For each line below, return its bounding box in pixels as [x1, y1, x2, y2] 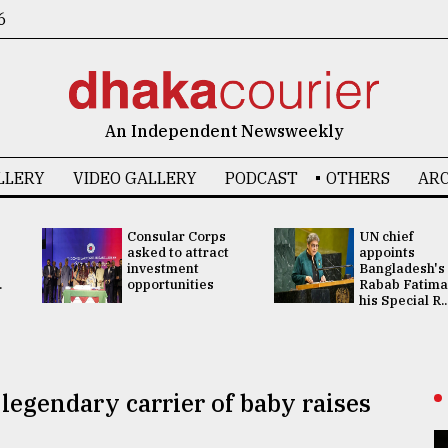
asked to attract [126, 244, 229, 261]
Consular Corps [126, 228, 226, 245]
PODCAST [224, 168, 298, 188]
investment [126, 260, 199, 277]
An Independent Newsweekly [104, 121, 344, 141]
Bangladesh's [359, 260, 445, 277]
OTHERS [325, 168, 390, 188]
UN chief [359, 228, 413, 245]
